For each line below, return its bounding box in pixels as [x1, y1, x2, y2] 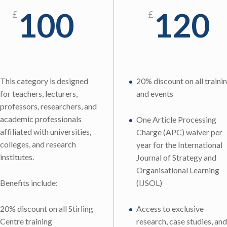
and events [136, 89, 173, 99]
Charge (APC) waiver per [136, 127, 222, 137]
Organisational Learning [136, 165, 219, 175]
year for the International [136, 139, 222, 149]
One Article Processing [136, 114, 216, 124]
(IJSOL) [136, 177, 162, 187]
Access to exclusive [136, 203, 204, 213]
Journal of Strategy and [136, 152, 216, 162]
